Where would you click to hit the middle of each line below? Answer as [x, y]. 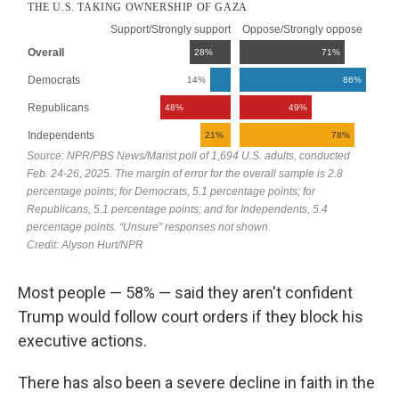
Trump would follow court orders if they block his [191, 317]
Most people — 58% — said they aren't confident [185, 293]
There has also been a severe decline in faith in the [196, 383]
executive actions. [82, 341]
